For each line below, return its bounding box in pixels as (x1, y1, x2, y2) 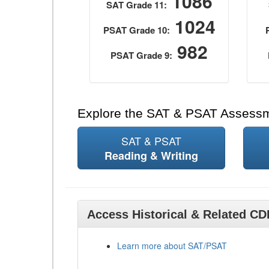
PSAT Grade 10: (103, 23, 170, 37)
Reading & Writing (104, 148, 198, 163)
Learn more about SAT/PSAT (117, 240, 227, 252)
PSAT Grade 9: (110, 49, 173, 62)
